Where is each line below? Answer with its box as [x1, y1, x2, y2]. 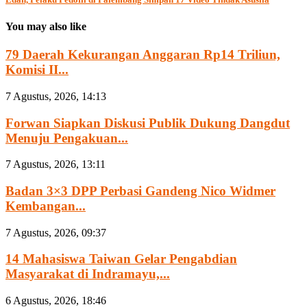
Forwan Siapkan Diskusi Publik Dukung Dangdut [5, 115, 290, 130]
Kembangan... [5, 198, 86, 213]
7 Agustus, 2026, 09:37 [5, 226, 106, 238]
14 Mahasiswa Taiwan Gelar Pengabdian [5, 251, 237, 267]
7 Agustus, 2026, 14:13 [5, 90, 106, 102]
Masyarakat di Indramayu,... [5, 267, 170, 282]
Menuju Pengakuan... [5, 130, 128, 145]
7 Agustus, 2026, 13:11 [5, 158, 106, 171]
